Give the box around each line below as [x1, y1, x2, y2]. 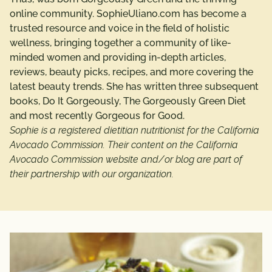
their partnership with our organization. [10, 168, 174, 180]
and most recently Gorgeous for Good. [10, 110, 185, 121]
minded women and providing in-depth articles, [10, 52, 226, 63]
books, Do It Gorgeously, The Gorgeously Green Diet [10, 95, 246, 107]
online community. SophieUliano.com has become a [10, 8, 246, 19]
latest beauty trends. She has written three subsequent [10, 81, 259, 92]
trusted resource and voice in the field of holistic [10, 22, 229, 34]
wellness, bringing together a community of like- [10, 37, 231, 49]
